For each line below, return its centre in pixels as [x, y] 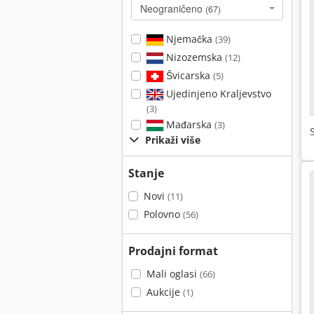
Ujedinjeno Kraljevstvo [217, 94]
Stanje [146, 173]
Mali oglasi [173, 274]
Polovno [163, 214]
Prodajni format [173, 251]
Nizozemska [194, 57]
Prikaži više [173, 140]
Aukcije [164, 292]
